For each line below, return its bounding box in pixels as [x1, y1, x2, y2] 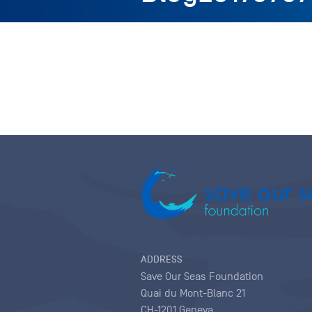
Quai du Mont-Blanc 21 [141, 286, 245, 299]
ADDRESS [141, 253, 182, 265]
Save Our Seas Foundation [141, 270, 263, 283]
